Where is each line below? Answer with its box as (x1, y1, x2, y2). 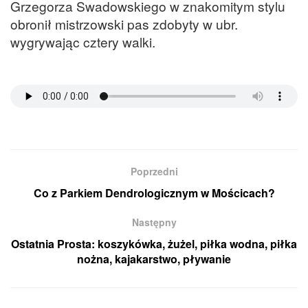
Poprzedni (130, 164, 178, 179)
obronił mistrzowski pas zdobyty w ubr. (10, 14, 238, 33)
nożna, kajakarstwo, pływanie (77, 251, 231, 267)
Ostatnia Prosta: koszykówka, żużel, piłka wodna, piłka (11, 236, 297, 252)
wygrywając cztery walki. (10, 32, 155, 51)
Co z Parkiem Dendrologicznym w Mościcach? (33, 185, 275, 201)
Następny (131, 215, 177, 230)
